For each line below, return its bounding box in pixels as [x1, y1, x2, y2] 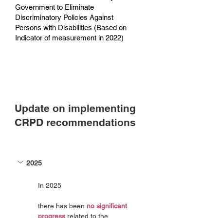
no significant [87, 202, 129, 210]
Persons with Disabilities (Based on [15, 23, 127, 32]
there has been [38, 202, 87, 210]
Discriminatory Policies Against [15, 13, 113, 21]
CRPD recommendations [15, 116, 136, 128]
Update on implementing [15, 102, 136, 114]
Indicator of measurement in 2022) [15, 34, 124, 42]
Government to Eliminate [15, 3, 94, 11]
